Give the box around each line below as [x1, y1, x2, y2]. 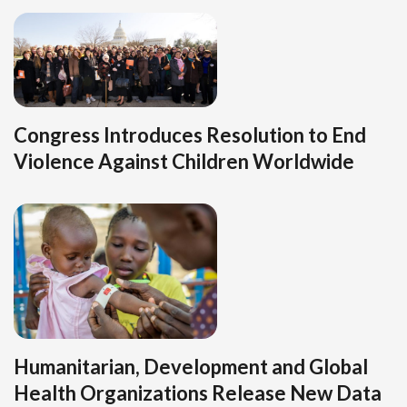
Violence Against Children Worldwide [14, 148, 354, 174]
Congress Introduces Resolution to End [14, 122, 366, 147]
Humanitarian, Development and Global [14, 354, 368, 380]
